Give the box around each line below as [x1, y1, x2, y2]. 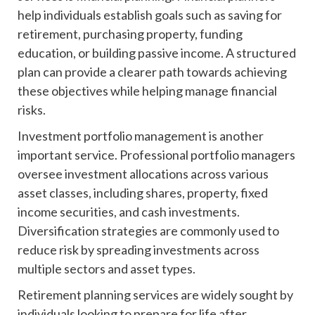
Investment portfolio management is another [18, 128, 264, 144]
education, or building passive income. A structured [18, 45, 296, 61]
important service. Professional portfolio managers [18, 147, 295, 163]
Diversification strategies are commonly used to [18, 223, 279, 239]
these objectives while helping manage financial [18, 83, 277, 99]
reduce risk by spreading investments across [18, 242, 259, 258]
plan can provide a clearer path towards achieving [18, 64, 287, 80]
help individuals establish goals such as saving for [18, 7, 282, 23]
